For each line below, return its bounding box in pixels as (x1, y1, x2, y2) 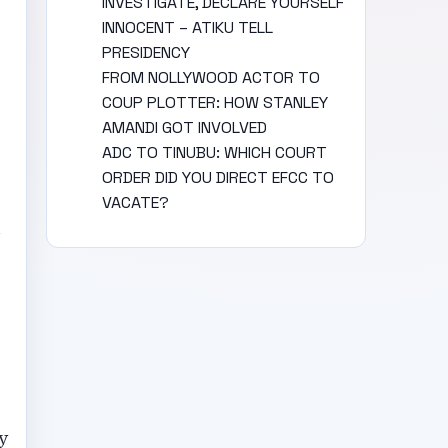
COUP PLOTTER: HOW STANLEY (102, 92, 329, 114)
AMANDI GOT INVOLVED (102, 117, 268, 139)
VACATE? (102, 192, 170, 214)
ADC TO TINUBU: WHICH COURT (102, 142, 328, 164)
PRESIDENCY (102, 42, 191, 64)
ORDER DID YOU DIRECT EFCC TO (102, 167, 335, 189)
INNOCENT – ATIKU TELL (102, 17, 274, 39)
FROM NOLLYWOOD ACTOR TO (102, 67, 321, 89)
